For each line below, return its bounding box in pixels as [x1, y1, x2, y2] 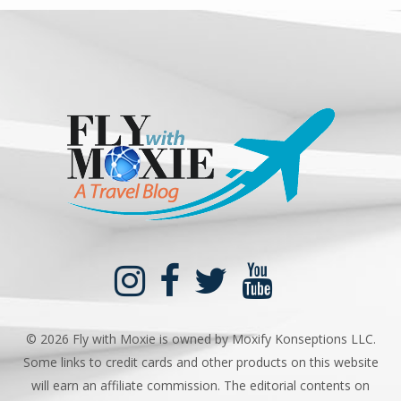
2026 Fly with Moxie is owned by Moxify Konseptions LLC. [39, 330, 376, 347]
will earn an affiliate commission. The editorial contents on [31, 377, 370, 394]
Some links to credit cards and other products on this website [22, 354, 379, 371]
